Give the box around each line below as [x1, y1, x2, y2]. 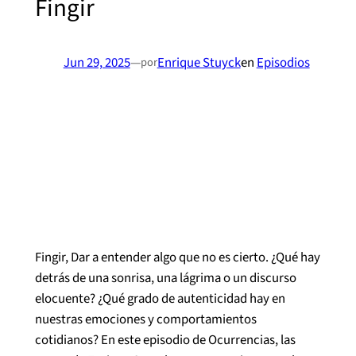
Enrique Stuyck [157, 52, 241, 72]
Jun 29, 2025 [63, 52, 130, 72]
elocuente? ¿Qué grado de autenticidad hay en [34, 288, 285, 308]
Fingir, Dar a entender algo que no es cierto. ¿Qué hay [34, 247, 320, 267]
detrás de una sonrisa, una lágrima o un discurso [34, 268, 296, 288]
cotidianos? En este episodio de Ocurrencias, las [34, 330, 296, 350]
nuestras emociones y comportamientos [34, 309, 257, 329]
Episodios [256, 52, 310, 72]
